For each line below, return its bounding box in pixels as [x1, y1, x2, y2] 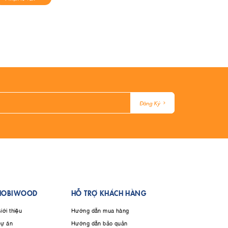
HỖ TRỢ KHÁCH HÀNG [71, 187, 147, 198]
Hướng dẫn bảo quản [71, 218, 128, 227]
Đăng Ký [139, 98, 160, 107]
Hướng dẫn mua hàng [71, 206, 129, 215]
